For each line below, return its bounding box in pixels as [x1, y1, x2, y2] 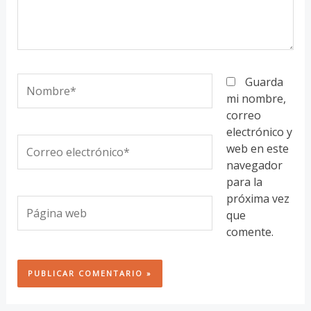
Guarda [244, 74, 283, 90]
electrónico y [226, 124, 292, 140]
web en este [226, 141, 289, 156]
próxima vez [226, 191, 289, 206]
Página [16, 196, 53, 211]
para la [226, 174, 262, 190]
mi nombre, [226, 91, 286, 106]
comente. [226, 224, 274, 239]
